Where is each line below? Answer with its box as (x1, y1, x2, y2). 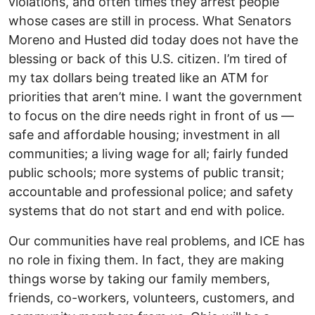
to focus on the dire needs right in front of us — (8, 108, 294, 123)
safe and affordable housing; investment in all (8, 127, 280, 142)
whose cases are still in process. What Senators (8, 13, 291, 28)
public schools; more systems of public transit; (8, 165, 284, 180)
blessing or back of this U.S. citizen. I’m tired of (8, 51, 288, 66)
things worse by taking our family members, (8, 271, 270, 286)
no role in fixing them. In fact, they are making (8, 252, 284, 267)
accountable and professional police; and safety (8, 184, 293, 199)
